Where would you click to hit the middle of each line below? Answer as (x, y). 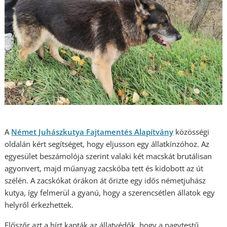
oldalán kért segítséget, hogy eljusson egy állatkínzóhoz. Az (107, 144)
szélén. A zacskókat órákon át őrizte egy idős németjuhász (105, 180)
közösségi (192, 132)
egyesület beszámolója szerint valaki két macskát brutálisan (108, 156)
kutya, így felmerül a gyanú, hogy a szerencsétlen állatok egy (110, 193)
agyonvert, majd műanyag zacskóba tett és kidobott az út (104, 168)
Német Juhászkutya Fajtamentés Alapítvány (92, 132)
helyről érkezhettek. (39, 205)
